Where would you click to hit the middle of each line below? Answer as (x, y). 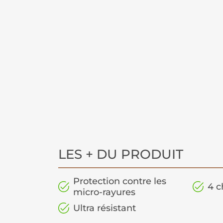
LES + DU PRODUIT (121, 155)
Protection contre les (120, 181)
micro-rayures (104, 192)
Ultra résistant (105, 208)
